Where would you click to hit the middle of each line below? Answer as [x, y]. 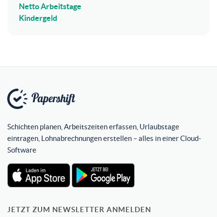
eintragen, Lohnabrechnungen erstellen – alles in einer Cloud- [104, 138]
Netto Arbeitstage [50, 6]
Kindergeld [38, 18]
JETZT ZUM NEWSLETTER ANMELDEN [79, 209]
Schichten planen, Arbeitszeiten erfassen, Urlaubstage [93, 126]
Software [22, 150]
